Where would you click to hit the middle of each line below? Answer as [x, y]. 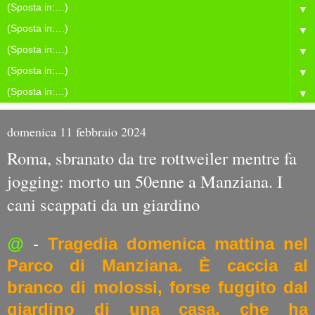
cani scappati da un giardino [103, 204]
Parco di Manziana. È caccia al [157, 265]
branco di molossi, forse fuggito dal [157, 287]
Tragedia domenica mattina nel [178, 243]
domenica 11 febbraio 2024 [77, 131]
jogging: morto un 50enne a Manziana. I [145, 181]
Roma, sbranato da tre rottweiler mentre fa [152, 158]
